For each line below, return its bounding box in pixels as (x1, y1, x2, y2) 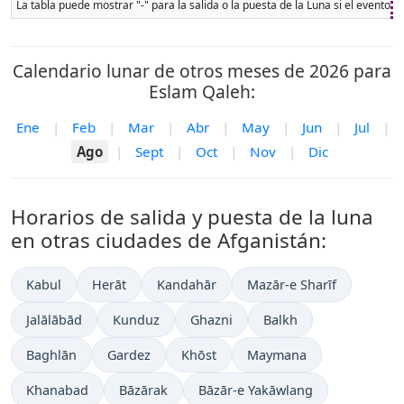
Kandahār (157, 276, 216, 294)
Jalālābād (26, 311, 82, 329)
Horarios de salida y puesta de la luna (11, 203, 373, 232)
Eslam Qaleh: (149, 79, 255, 105)
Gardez (107, 346, 151, 364)
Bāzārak (119, 381, 168, 399)
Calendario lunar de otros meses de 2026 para (13, 59, 391, 84)
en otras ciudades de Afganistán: (11, 226, 326, 255)
